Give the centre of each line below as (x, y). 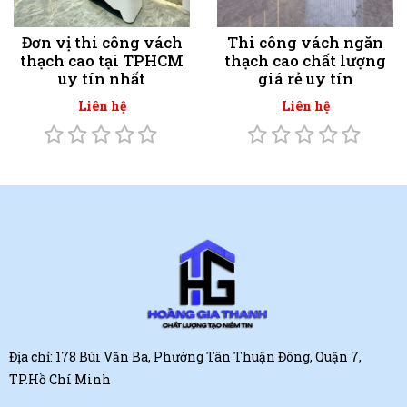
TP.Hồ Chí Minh (60, 379)
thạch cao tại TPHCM (102, 61)
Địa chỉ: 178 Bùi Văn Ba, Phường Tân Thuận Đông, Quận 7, (185, 356)
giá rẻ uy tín (305, 79)
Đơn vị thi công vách (102, 43)
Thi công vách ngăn (305, 43)
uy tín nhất (102, 79)
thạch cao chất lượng (305, 61)
